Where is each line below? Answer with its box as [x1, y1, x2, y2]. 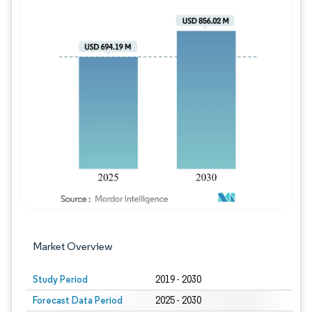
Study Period [33, 273, 88, 286]
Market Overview [33, 240, 113, 253]
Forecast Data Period [33, 294, 123, 306]
